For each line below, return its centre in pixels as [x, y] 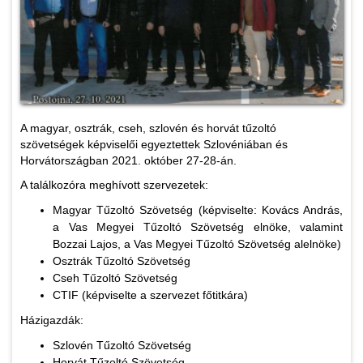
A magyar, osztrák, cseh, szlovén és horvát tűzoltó [148, 128]
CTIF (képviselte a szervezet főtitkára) [150, 295]
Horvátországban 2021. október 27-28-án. [128, 161]
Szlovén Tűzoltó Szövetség [122, 346]
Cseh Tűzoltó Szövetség [115, 278]
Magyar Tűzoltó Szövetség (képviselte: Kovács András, [198, 210]
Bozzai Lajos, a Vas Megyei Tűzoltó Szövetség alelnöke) [197, 244]
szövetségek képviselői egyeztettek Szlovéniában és [154, 145]
